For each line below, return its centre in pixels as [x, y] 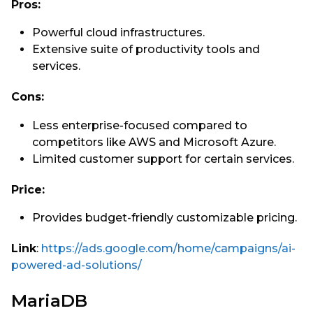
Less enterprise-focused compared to [140, 125]
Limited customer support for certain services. [163, 159]
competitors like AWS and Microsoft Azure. [154, 142]
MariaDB [49, 300]
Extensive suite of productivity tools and [146, 50]
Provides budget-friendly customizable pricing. [165, 218]
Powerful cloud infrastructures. [118, 33]
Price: [28, 189]
